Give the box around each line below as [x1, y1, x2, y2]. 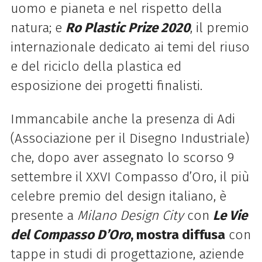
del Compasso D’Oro [10, 226, 130, 243]
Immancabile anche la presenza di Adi [10, 111, 235, 127]
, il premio [189, 19, 249, 36]
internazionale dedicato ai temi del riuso [10, 39, 250, 55]
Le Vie [212, 207, 247, 223]
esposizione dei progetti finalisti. [10, 77, 202, 94]
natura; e [10, 19, 65, 36]
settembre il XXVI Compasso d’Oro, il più [10, 168, 249, 185]
